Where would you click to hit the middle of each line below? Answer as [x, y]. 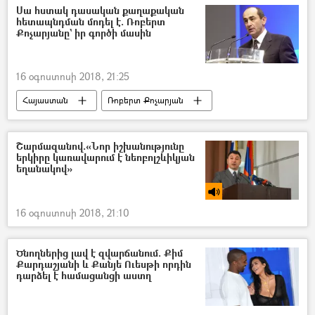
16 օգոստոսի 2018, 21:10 [73, 212]
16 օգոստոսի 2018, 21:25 [73, 77]
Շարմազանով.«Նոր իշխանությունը [100, 146]
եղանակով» [44, 169]
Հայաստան [45, 101]
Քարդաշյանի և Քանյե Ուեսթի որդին [104, 264]
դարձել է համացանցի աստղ [84, 275]
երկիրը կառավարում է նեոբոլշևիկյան [105, 157]
